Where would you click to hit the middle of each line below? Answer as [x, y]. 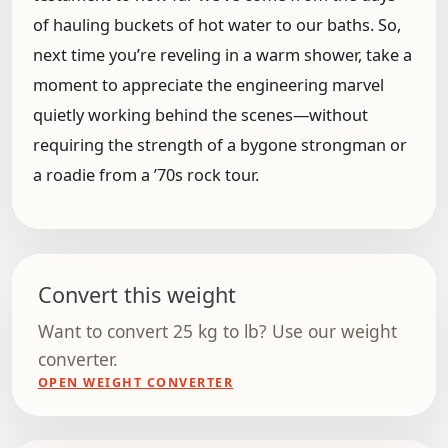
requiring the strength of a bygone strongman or [220, 145]
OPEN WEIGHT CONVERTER [135, 382]
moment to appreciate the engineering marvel [208, 85]
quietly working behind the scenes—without [200, 115]
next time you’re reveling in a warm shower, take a [222, 55]
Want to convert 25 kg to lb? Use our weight [217, 330]
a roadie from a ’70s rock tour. [146, 175]
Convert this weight [136, 294]
